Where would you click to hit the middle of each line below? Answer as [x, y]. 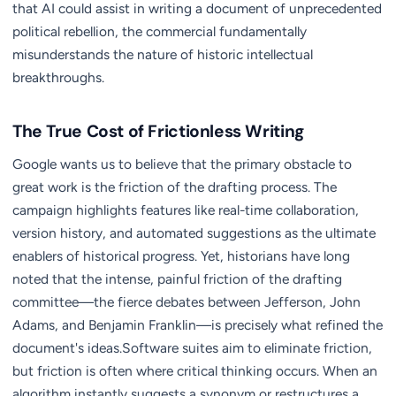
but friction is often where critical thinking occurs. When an [195, 371]
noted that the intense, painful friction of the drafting [177, 279]
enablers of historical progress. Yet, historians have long [181, 256]
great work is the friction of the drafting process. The [175, 187]
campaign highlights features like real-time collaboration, [186, 210]
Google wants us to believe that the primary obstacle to [182, 164]
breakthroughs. [58, 77]
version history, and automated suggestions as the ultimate [194, 233]
